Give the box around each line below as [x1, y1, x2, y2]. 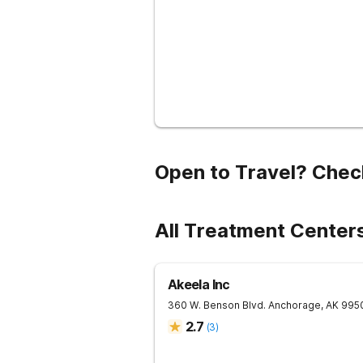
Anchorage [268, 299, 321, 311]
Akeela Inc [168, 276, 230, 293]
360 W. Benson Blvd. [168, 299, 266, 311]
